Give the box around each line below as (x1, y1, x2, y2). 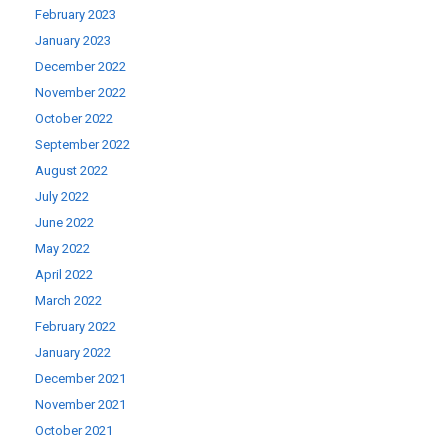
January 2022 (35, 345, 111, 361)
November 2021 (35, 397, 126, 413)
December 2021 (35, 371, 126, 387)
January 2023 (35, 33, 111, 49)
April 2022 (35, 267, 93, 283)
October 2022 (35, 111, 113, 127)
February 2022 (35, 319, 116, 335)
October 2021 (35, 423, 113, 439)
